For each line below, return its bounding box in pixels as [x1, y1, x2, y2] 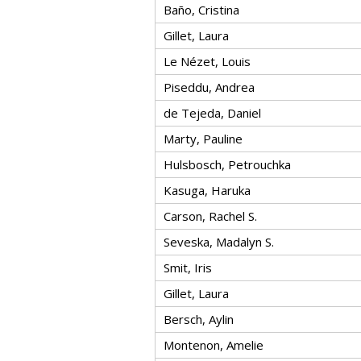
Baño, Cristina [164, 2, 239, 18]
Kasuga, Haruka [164, 182, 251, 198]
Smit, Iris [164, 259, 212, 276]
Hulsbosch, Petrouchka [164, 156, 291, 172]
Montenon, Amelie [164, 337, 263, 353]
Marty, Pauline [164, 131, 243, 147]
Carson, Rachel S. [164, 208, 257, 224]
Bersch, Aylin [164, 311, 234, 327]
